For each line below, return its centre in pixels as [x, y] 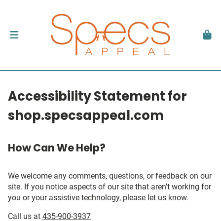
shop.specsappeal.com [86, 115]
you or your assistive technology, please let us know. [98, 198]
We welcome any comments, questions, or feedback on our [110, 176]
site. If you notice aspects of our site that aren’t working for [110, 187]
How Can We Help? [57, 148]
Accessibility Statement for [97, 96]
